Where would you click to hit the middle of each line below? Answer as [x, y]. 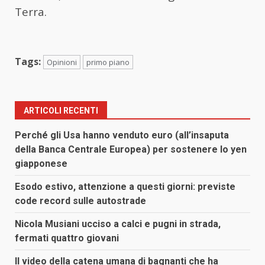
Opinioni [62, 62]
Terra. [31, 12]
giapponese [41, 163]
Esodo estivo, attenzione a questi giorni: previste [125, 186]
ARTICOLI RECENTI [61, 110]
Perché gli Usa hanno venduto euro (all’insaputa [122, 135]
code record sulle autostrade [80, 201]
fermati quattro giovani [67, 238]
